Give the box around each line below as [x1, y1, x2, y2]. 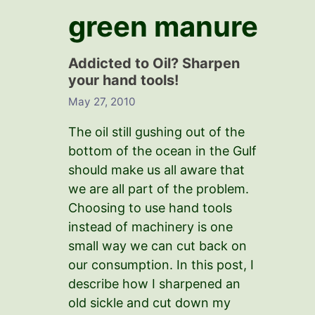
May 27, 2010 [68, 94, 136, 108]
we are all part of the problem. [68, 181, 249, 196]
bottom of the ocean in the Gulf [68, 143, 257, 158]
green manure [68, 9, 258, 44]
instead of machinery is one [68, 219, 233, 234]
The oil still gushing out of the [68, 124, 245, 139]
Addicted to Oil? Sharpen [68, 55, 240, 72]
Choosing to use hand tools [68, 200, 232, 215]
